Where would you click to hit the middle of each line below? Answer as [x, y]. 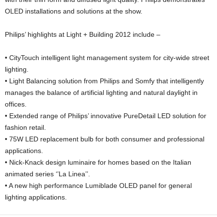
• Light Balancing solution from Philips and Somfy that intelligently [104, 81]
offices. [16, 104]
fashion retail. [25, 127]
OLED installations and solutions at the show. [74, 11]
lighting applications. [36, 197]
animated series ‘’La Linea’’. [47, 174]
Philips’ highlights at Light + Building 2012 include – [83, 34]
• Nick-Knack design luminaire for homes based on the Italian [98, 162]
